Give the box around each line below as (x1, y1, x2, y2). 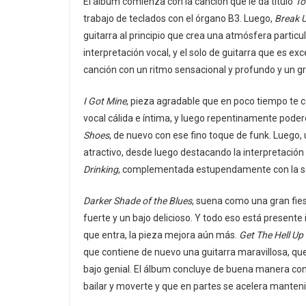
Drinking (83, 164, 118, 175)
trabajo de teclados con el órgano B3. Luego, (83, 13, 275, 24)
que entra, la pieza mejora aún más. (83, 229, 239, 240)
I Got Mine (83, 96, 126, 107)
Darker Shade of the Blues (83, 195, 192, 206)
